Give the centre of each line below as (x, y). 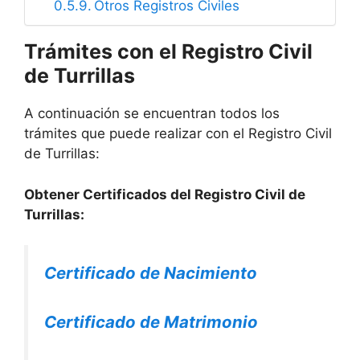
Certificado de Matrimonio (151, 321)
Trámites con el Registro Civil (168, 51)
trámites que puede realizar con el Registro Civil (178, 133)
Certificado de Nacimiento (151, 273)
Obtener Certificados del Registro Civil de (165, 194)
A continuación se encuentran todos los (152, 113)
